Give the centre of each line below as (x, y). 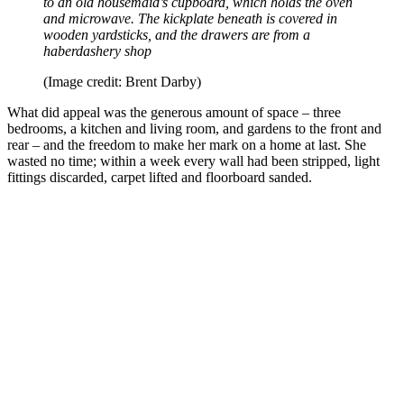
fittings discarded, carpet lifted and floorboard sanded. (160, 178)
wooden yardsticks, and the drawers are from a (177, 35)
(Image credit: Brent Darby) (122, 82)
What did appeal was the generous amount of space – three (174, 113)
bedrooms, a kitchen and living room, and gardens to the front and (194, 129)
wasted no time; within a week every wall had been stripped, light (193, 161)
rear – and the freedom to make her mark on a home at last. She (187, 145)
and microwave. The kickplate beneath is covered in (190, 19)
